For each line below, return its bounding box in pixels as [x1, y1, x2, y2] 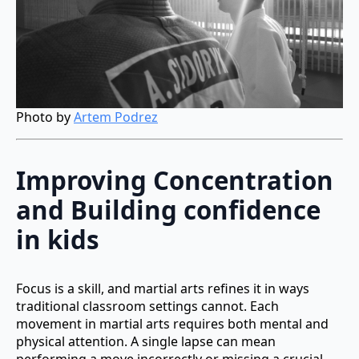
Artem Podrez [74, 108, 158, 127]
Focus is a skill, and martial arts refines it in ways [16, 279, 309, 297]
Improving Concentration [16, 163, 333, 197]
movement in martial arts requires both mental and [16, 314, 329, 333]
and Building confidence [16, 192, 321, 227]
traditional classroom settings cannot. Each [16, 296, 279, 315]
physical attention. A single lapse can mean [16, 332, 276, 350]
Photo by [16, 108, 74, 127]
